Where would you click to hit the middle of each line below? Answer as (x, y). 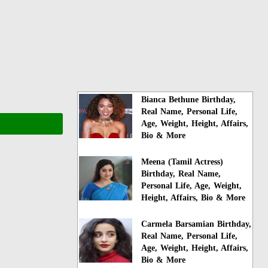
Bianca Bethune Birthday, (189, 99)
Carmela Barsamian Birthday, (197, 224)
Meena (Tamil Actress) (182, 162)
